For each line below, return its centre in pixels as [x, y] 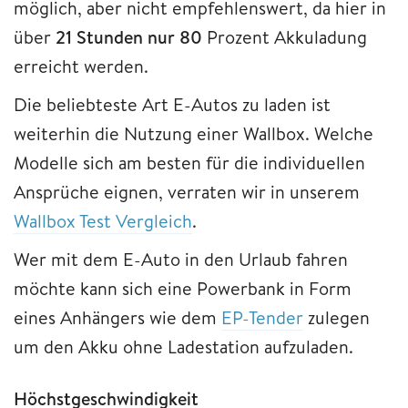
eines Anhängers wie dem [117, 317]
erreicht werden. [81, 66]
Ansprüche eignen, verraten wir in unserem [187, 191]
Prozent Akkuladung [285, 36]
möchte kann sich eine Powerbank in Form [183, 288]
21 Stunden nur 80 [129, 36]
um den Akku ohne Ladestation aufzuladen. [184, 346]
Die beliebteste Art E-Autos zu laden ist [172, 104]
